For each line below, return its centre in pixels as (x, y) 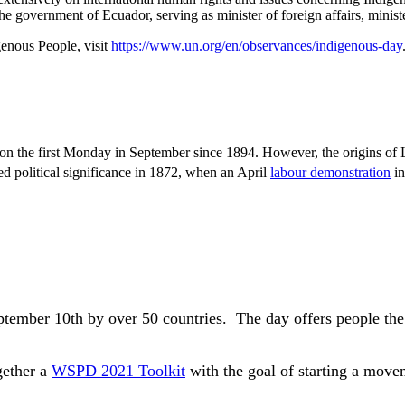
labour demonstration (330, 173)
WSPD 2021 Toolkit (118, 370)
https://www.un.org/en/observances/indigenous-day (257, 45)
